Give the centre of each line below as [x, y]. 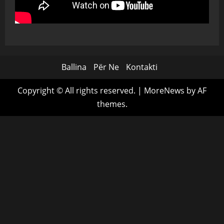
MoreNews [164, 90]
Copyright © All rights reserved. [77, 90]
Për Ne [106, 67]
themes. [112, 104]
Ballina [74, 67]
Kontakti [142, 67]
